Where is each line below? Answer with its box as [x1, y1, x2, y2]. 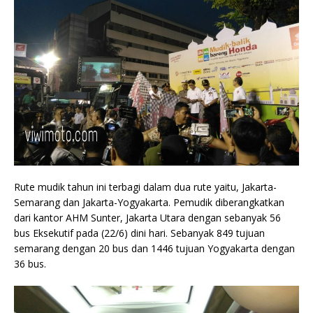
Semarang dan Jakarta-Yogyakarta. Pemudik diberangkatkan [14, 196, 284, 209]
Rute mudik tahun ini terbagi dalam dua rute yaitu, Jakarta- [14, 180, 277, 194]
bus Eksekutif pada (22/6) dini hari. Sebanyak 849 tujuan [14, 226, 265, 240]
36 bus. [14, 257, 46, 270]
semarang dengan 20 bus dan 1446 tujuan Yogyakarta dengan [14, 242, 295, 255]
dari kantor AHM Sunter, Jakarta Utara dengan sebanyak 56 [14, 211, 281, 224]
